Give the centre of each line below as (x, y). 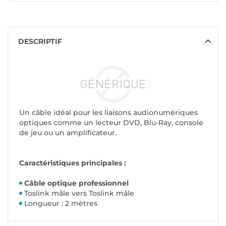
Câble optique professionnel (76, 183)
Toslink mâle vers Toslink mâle (79, 193)
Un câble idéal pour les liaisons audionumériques (108, 113)
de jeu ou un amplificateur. (68, 133)
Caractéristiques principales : (73, 163)
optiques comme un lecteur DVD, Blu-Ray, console (111, 123)
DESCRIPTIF (40, 42)
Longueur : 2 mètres (61, 204)
